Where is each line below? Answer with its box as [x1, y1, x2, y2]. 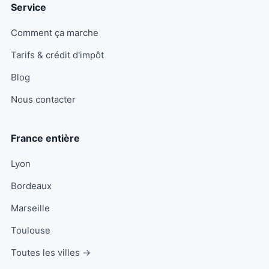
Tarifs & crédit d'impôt [11, 49, 104, 61]
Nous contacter [11, 93, 76, 105]
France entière [11, 131, 80, 144]
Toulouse [11, 224, 50, 236]
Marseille [11, 202, 50, 214]
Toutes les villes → [11, 246, 91, 258]
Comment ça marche [11, 26, 98, 38]
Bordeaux [11, 180, 52, 192]
